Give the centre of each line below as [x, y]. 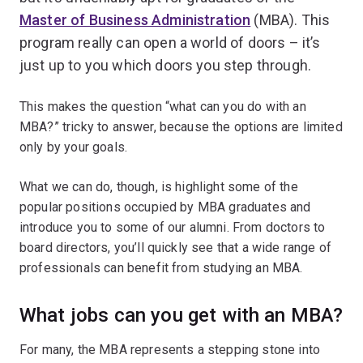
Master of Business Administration [135, 19]
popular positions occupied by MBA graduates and [165, 207]
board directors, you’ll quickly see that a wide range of [175, 247]
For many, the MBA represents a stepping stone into [170, 349]
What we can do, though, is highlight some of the [159, 186]
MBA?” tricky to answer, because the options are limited [181, 126]
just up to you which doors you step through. [166, 65]
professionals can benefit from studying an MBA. [161, 267]
